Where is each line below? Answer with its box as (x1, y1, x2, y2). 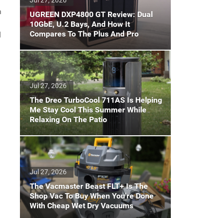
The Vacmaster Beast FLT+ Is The (30, 181, 148, 191)
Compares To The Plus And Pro (30, 29, 139, 38)
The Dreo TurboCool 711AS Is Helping (30, 95, 162, 105)
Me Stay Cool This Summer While (30, 105, 146, 115)
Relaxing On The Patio (30, 115, 107, 125)
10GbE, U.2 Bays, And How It (30, 19, 130, 29)
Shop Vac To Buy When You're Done (30, 191, 154, 200)
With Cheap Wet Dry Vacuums (30, 200, 133, 210)
